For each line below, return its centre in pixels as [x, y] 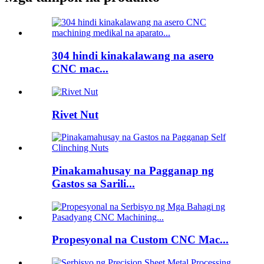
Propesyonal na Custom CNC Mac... [140, 240]
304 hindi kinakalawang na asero [133, 56]
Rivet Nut [75, 114]
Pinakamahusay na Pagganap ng [133, 170]
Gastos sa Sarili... [93, 183]
